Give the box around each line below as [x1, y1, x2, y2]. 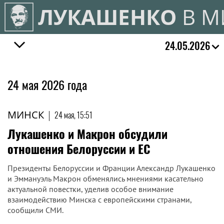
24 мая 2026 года [7, 75, 87, 93]
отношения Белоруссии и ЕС [7, 139, 150, 157]
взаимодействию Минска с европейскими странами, [7, 194, 191, 204]
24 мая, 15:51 [54, 109, 92, 121]
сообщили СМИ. [7, 205, 63, 215]
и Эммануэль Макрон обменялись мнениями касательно [7, 173, 203, 183]
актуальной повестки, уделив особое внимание [7, 184, 173, 194]
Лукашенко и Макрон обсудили [7, 124, 167, 142]
